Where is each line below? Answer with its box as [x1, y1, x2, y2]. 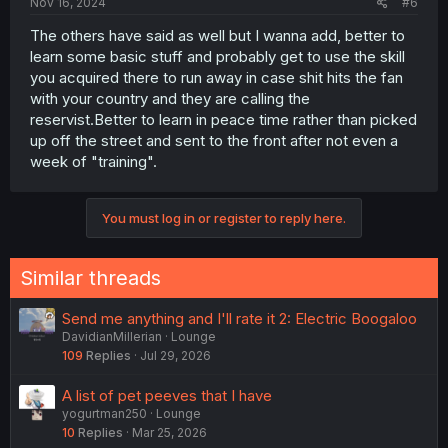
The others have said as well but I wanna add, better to [30, 26, 405, 45]
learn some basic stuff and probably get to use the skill [30, 47, 405, 66]
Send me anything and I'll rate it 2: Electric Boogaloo [62, 309, 417, 328]
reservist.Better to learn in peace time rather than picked [30, 110, 417, 129]
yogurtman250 [62, 406, 147, 421]
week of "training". [30, 152, 157, 171]
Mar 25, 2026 [132, 425, 207, 440]
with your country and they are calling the [30, 89, 310, 108]
